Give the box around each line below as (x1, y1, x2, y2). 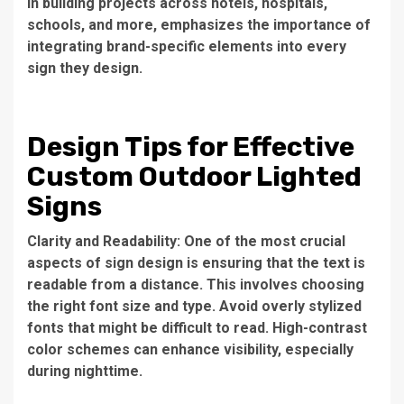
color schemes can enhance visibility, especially (27, 340, 353, 358)
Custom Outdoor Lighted (27, 160, 362, 193)
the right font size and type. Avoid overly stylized (27, 297, 362, 315)
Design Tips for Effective (27, 130, 354, 163)
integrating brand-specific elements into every (27, 37, 346, 55)
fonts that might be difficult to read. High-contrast (27, 318, 367, 336)
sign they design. (27, 59, 142, 77)
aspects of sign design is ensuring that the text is (27, 253, 365, 271)
